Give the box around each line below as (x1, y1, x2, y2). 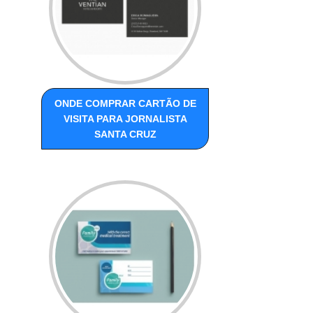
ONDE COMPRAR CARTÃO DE (54, 98, 196, 110)
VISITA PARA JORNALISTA (63, 113, 187, 125)
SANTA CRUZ (94, 129, 156, 140)
